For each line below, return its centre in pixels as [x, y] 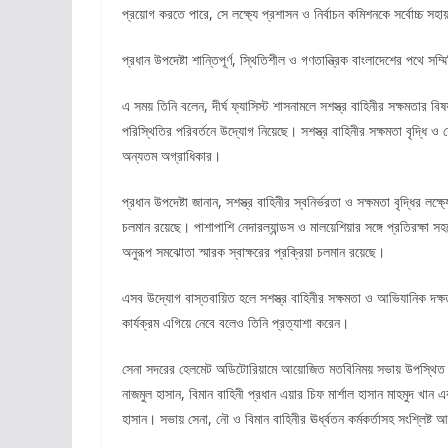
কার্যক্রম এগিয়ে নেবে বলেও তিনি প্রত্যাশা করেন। [235, 322]
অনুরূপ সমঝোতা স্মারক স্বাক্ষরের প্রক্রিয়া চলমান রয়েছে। [253, 251]
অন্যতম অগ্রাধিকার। [171, 155]
